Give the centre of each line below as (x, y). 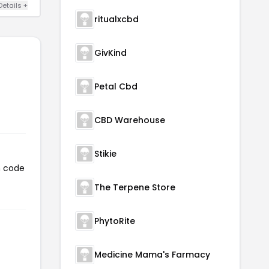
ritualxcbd (116, 19)
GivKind (110, 53)
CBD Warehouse (130, 120)
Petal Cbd (116, 86)
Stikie (105, 153)
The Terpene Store (135, 187)
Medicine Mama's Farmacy (152, 254)
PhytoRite (115, 221)
